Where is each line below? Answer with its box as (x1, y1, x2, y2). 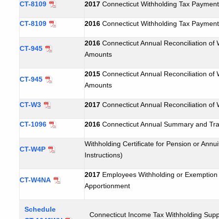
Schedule (24, 205, 56, 213)
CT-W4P (20, 145, 45, 153)
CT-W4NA (20, 175, 51, 184)
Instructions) (85, 151, 123, 159)
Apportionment (85, 181, 130, 190)
